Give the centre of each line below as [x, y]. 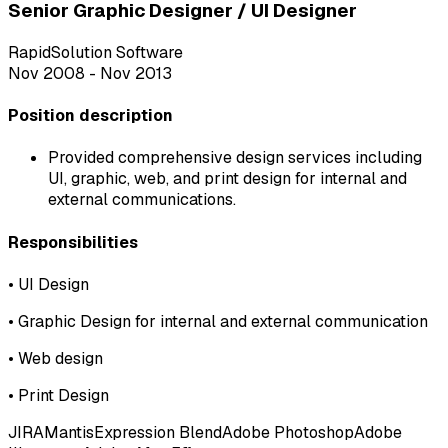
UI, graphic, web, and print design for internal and [227, 179]
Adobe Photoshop [288, 432]
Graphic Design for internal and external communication [223, 321]
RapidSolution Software [95, 52]
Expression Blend [158, 432]
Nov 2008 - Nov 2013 [90, 73]
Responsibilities [73, 242]
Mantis [69, 432]
